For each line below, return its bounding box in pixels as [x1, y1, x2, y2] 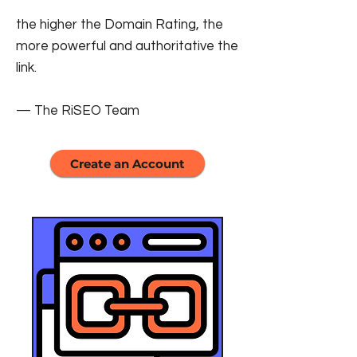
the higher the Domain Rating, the [16, 18, 223, 32]
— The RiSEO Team [16, 104, 139, 118]
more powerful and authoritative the [16, 39, 238, 53]
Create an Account [70, 155, 185, 171]
